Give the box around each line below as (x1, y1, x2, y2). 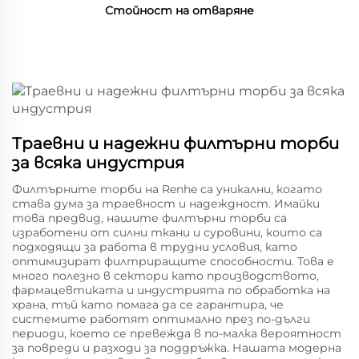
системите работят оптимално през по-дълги (12, 312, 310, 326)
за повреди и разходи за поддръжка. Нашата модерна (12, 341, 341, 355)
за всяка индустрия (12, 153, 184, 172)
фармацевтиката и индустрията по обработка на (12, 283, 330, 297)
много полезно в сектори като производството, (12, 268, 319, 283)
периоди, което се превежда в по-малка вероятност (12, 326, 341, 341)
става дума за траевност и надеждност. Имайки (12, 196, 320, 211)
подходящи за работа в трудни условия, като (12, 240, 297, 254)
